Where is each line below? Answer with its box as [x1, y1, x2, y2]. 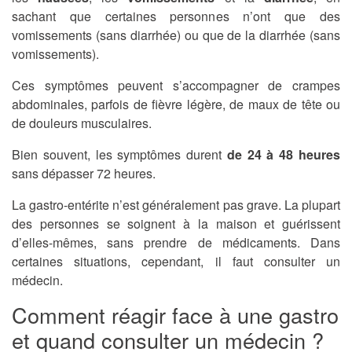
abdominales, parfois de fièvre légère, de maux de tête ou [12, 95, 340, 114]
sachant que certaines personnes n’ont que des [12, 7, 340, 26]
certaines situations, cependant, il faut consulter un [12, 252, 340, 271]
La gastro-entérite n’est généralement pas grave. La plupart [12, 196, 340, 214]
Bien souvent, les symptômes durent [12, 145, 227, 164]
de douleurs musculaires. [12, 114, 152, 133]
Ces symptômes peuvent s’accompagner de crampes [12, 76, 340, 95]
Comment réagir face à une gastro [12, 299, 339, 331]
